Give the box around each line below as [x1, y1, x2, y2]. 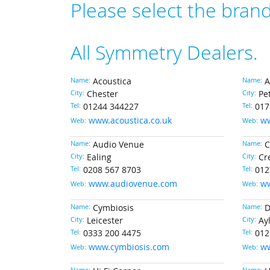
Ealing [87, 152, 111, 163]
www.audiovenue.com [89, 178, 177, 189]
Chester [87, 89, 118, 99]
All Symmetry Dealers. [71, 39, 258, 65]
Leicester [87, 215, 123, 226]
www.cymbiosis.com [89, 242, 169, 253]
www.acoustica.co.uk [89, 115, 172, 126]
